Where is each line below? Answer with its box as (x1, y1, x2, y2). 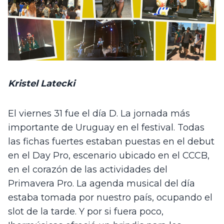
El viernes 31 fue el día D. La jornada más (8, 108, 190, 119)
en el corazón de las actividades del (8, 164, 167, 175)
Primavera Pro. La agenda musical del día (8, 178, 195, 189)
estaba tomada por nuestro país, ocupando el (8, 192, 212, 203)
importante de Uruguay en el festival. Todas (8, 122, 204, 133)
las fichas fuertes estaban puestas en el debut (8, 136, 214, 147)
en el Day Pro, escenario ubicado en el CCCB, (8, 150, 209, 161)
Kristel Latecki (8, 78, 75, 89)
